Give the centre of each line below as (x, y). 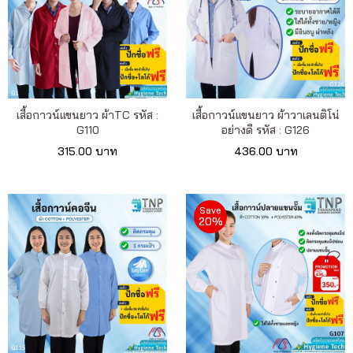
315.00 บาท (87, 152)
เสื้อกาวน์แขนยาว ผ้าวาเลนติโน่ (266, 115)
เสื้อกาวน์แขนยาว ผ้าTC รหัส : (87, 115)
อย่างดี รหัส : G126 (266, 130)
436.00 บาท (266, 152)
